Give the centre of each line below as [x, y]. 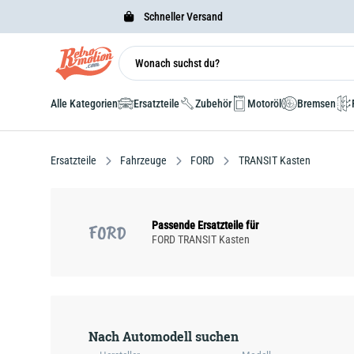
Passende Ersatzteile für [205, 225]
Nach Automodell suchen [164, 337]
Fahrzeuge [143, 160]
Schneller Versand [182, 17]
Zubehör [213, 104]
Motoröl [264, 104]
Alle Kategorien [84, 104]
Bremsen [316, 104]
